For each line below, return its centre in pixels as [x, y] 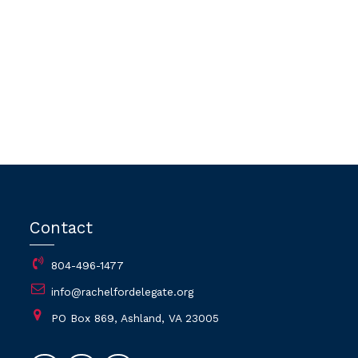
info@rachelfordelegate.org [123, 291]
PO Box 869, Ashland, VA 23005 [135, 318]
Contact [62, 228]
